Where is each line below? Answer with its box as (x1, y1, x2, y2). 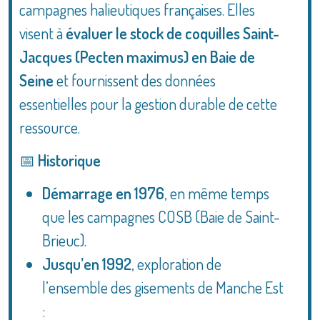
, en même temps (164, 183, 269, 203)
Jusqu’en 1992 (42, 254, 131, 274)
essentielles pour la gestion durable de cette (19, 94, 277, 114)
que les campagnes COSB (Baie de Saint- (42, 206, 280, 226)
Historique (38, 150, 101, 170)
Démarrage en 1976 (42, 183, 164, 203)
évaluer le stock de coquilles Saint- (66, 23, 279, 43)
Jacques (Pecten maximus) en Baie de (19, 46, 255, 66)
